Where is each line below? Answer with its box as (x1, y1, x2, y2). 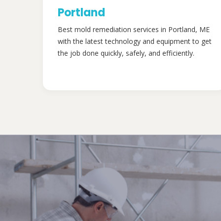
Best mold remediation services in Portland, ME (58, 25, 210, 34)
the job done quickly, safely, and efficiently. (58, 48, 194, 58)
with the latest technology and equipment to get (58, 37, 212, 46)
